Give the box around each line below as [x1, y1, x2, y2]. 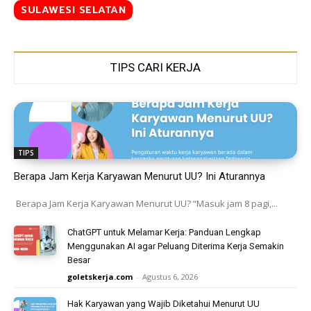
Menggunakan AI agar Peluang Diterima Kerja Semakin [67, 240, 285, 251]
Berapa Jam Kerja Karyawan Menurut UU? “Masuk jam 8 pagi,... [14, 196, 278, 210]
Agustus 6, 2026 [142, 271, 199, 282]
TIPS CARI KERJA [110, 60, 201, 75]
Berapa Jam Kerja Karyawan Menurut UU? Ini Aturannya [14, 169, 265, 183]
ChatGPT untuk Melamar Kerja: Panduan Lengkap [67, 226, 262, 237]
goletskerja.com [67, 271, 133, 282]
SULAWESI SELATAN [21, 3, 126, 18]
